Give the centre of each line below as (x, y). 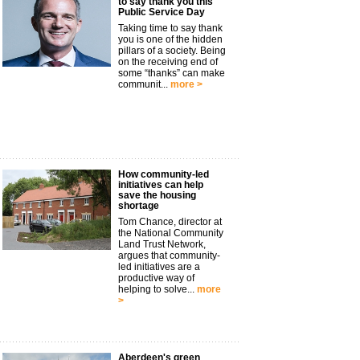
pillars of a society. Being (172, 51)
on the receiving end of (168, 62)
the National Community (171, 233)
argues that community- (169, 256)
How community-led (164, 174)
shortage (139, 206)
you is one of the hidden (170, 39)
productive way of (156, 278)
